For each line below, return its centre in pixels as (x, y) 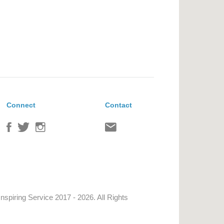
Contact (119, 105)
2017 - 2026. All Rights (90, 197)
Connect (21, 105)
